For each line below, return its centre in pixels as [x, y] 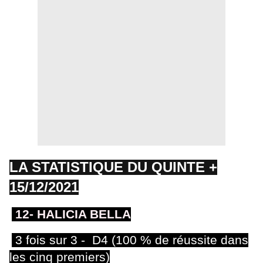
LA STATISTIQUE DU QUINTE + [113, 167]
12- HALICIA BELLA [71, 214]
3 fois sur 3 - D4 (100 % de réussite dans [130, 240]
